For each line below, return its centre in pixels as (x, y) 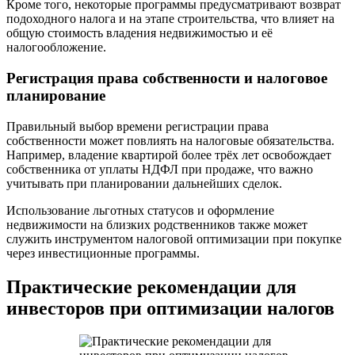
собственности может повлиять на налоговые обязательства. (170, 140)
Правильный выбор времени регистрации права (137, 126)
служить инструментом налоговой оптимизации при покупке (174, 239)
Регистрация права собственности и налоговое (167, 78)
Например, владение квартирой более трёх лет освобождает (169, 155)
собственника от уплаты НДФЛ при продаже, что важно (160, 169)
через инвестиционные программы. (103, 253)
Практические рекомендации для (151, 286)
